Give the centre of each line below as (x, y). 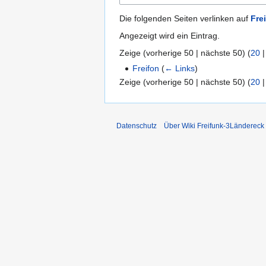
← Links (180, 68)
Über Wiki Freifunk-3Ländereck (214, 126)
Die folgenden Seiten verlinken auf (185, 18)
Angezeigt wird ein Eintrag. (170, 35)
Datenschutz (137, 126)
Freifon (146, 68)
